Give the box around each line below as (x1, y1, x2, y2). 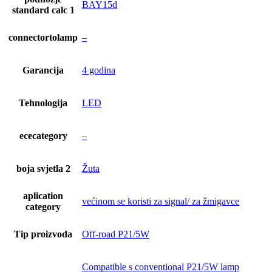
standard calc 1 (12, 4, 75, 15)
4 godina (82, 64, 115, 75)
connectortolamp (8, 32, 78, 42)
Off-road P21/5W (82, 228, 149, 239)
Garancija (22, 64, 64, 75)
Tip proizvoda (14, 228, 72, 239)
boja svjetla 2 (16, 163, 70, 174)
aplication (23, 190, 63, 201)
